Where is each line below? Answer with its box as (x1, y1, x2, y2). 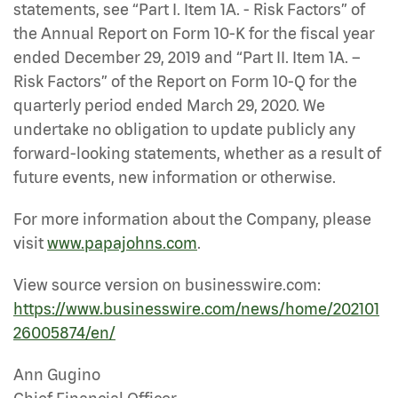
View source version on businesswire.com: (13, 275, 321, 294)
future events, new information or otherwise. (13, 167, 336, 187)
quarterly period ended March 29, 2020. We (13, 95, 325, 115)
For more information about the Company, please (13, 209, 371, 228)
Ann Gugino (13, 364, 100, 384)
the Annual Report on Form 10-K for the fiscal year (13, 23, 375, 43)
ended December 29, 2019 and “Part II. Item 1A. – (13, 47, 361, 67)
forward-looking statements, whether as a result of (13, 143, 381, 163)
